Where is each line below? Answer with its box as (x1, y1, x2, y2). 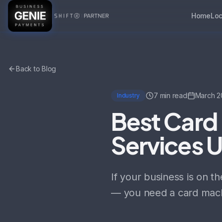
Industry (117, 92, 140, 99)
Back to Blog (16, 64, 56, 73)
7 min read (154, 91, 187, 100)
